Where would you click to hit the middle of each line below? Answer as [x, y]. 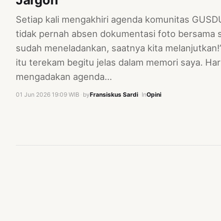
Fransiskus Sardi [114, 94]
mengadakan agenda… [64, 76]
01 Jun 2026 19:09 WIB [48, 94]
